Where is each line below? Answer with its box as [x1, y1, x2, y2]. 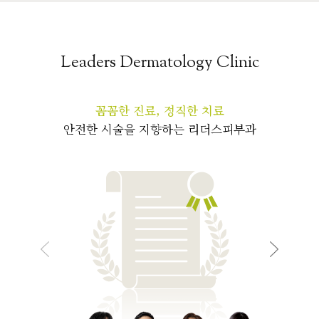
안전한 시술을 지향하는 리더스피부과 [63, 120, 256, 138]
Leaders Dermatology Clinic [60, 51, 259, 75]
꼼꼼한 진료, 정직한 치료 [95, 102, 224, 120]
